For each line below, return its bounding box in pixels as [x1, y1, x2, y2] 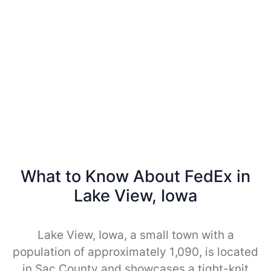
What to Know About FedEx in [21, 166, 250, 186]
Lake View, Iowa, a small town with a [37, 227, 234, 242]
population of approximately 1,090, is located [13, 244, 258, 259]
